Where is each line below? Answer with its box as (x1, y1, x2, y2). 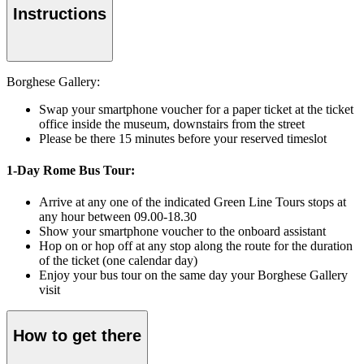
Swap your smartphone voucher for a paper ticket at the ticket (39, 102, 353, 116)
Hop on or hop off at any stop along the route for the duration (39, 239, 353, 253)
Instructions (13, 5, 106, 24)
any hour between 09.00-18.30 (39, 210, 197, 224)
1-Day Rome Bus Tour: (6, 163, 135, 178)
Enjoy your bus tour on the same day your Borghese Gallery (39, 268, 348, 283)
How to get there (13, 327, 141, 344)
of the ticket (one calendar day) (39, 253, 197, 268)
